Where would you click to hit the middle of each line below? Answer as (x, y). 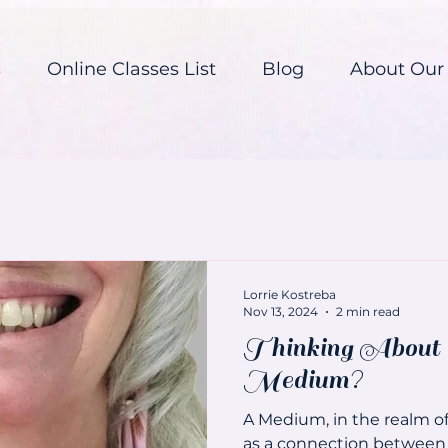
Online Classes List (131, 69)
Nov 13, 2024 (280, 311)
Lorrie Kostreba (289, 294)
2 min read (368, 311)
